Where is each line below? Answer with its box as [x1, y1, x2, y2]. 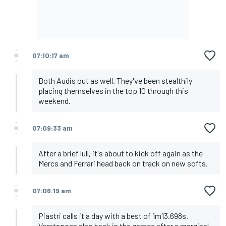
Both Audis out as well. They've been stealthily [38, 76, 192, 86]
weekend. [38, 96, 71, 106]
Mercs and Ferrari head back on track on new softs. [38, 158, 208, 168]
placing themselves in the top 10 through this [38, 86, 188, 96]
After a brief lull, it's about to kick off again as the [38, 148, 203, 158]
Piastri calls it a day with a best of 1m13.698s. [38, 211, 188, 221]
